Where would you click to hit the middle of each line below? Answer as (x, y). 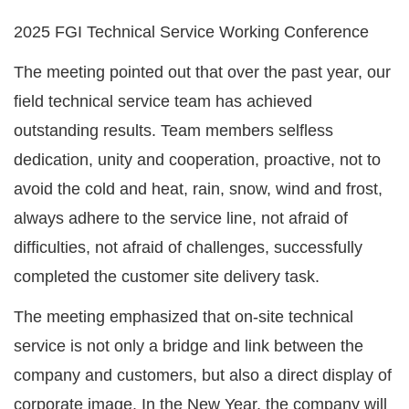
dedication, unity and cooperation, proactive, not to (197, 160)
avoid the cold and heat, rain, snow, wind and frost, (198, 189)
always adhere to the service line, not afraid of (181, 219)
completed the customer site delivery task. (167, 277)
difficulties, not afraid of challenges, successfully (188, 248)
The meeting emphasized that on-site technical (184, 317)
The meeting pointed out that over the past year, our (202, 73)
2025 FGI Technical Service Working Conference (191, 32)
